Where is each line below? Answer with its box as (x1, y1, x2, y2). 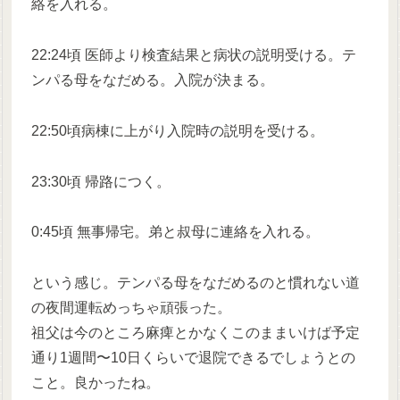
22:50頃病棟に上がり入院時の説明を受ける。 (31, 122, 325, 138)
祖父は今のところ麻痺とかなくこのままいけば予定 (31, 325, 361, 341)
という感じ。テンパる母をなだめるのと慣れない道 (31, 275, 361, 291)
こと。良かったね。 (31, 375, 161, 391)
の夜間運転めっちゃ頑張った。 (31, 300, 232, 316)
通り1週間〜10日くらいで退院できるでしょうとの (31, 350, 356, 366)
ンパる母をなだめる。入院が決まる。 (31, 71, 275, 87)
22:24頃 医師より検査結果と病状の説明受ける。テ (31, 46, 357, 62)
